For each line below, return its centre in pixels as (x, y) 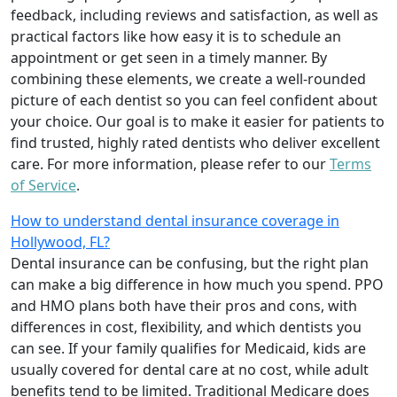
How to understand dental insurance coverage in (175, 220)
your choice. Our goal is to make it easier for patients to (198, 121)
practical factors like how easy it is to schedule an (176, 36)
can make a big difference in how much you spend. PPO (197, 284)
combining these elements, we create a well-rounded (188, 78)
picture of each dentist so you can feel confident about (194, 100)
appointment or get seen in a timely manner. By (169, 57)
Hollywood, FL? (60, 241)
